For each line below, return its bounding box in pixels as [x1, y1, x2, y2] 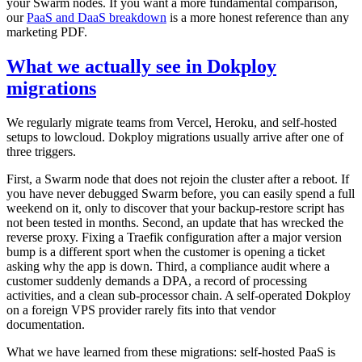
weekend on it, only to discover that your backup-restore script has [6, 201, 344, 216]
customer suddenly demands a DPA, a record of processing [6, 274, 307, 288]
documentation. [6, 318, 85, 332]
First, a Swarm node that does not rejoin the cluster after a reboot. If [6, 172, 349, 187]
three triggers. [6, 145, 76, 159]
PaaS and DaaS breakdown [27, 11, 166, 25]
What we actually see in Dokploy [6, 56, 276, 78]
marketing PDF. [6, 25, 87, 40]
